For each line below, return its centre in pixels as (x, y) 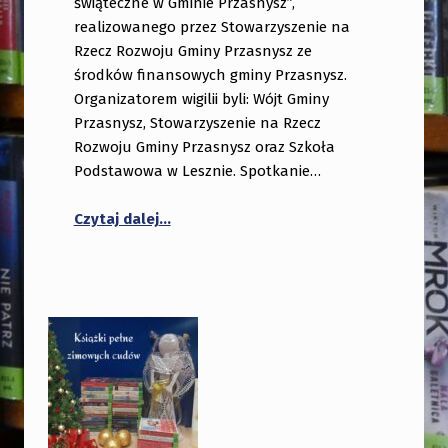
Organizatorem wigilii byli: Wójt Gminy (201, 98)
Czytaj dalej (116, 219)
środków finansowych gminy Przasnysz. (210, 74)
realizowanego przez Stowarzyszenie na (211, 26)
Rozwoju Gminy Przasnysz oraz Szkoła (204, 146)
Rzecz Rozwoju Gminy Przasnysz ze (192, 50)
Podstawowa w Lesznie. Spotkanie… (197, 170)
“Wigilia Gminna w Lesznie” (254, 206)
